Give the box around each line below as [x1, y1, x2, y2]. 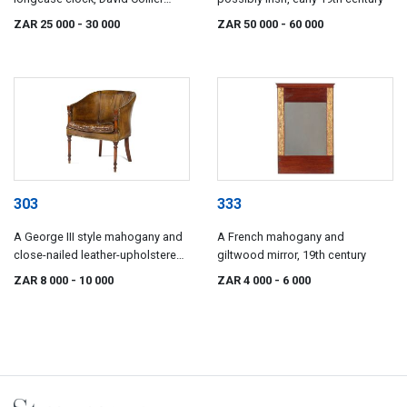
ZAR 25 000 [14, 17, 77, 32]
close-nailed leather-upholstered [14, 247, 184, 262]
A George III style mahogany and [14, 229, 183, 243]
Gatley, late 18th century [14, 10, 136, 25]
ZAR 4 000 [217, 273, 274, 287]
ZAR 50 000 [217, 17, 281, 32]
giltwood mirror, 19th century [217, 247, 366, 262]
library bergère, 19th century [14, 265, 158, 280]
